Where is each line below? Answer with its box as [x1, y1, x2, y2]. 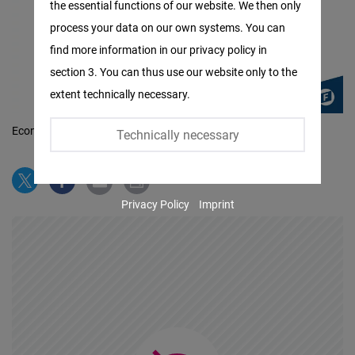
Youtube [50, 204, 103, 223]
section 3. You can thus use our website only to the [50, 64, 298, 79]
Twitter [50, 71, 95, 90]
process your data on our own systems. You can [50, 20, 286, 35]
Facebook [50, 4, 113, 23]
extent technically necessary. [50, 86, 191, 101]
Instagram [50, 137, 116, 156]
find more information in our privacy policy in [50, 42, 268, 57]
